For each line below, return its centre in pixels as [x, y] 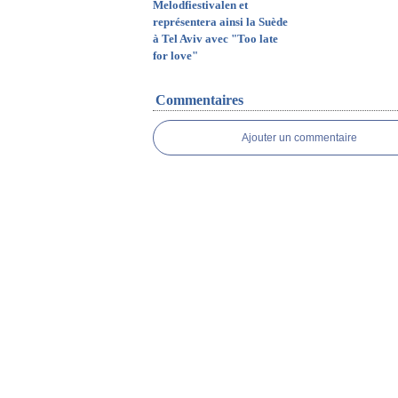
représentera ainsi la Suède [220, 22]
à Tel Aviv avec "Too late [215, 39]
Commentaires [199, 100]
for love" [175, 56]
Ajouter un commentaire [299, 138]
